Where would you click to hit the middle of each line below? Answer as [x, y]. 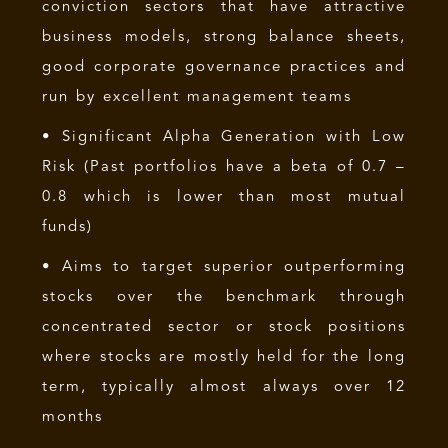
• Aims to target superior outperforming [224, 267]
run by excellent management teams [197, 97]
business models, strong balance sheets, [224, 37]
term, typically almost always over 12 [224, 387]
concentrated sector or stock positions [224, 327]
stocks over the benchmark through [224, 297]
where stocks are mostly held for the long [224, 357]
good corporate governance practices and [224, 67]
